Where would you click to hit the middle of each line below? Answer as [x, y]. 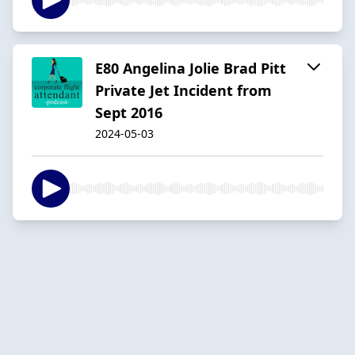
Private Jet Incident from [183, 90]
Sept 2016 [129, 112]
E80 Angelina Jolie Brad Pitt [191, 68]
